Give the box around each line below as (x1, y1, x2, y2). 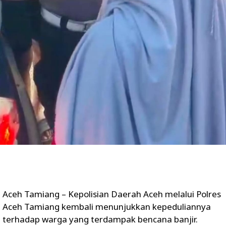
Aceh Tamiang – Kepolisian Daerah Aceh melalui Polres (3, 188, 221, 200)
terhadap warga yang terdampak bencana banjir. (3, 213, 198, 225)
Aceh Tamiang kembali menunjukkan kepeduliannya (3, 200, 211, 212)
